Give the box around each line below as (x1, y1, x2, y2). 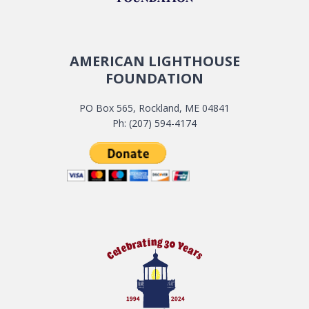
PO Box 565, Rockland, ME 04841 (79, 101, 230, 115)
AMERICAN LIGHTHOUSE (69, 52, 240, 71)
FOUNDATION (106, 69, 203, 88)
